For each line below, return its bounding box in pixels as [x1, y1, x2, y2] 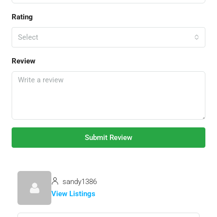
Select [18, 33, 38, 42]
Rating [12, 13, 33, 22]
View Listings [51, 189, 95, 199]
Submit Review [85, 133, 132, 142]
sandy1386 [61, 177, 97, 186]
